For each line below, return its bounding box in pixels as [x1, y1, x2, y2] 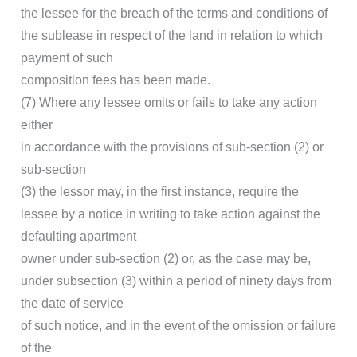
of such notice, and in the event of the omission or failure [21, 319, 336, 333]
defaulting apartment [21, 229, 136, 244]
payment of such [21, 51, 113, 65]
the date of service [21, 296, 124, 311]
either [21, 118, 53, 132]
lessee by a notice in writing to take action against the [21, 207, 320, 222]
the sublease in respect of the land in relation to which [21, 29, 323, 43]
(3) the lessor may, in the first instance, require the [21, 185, 299, 199]
